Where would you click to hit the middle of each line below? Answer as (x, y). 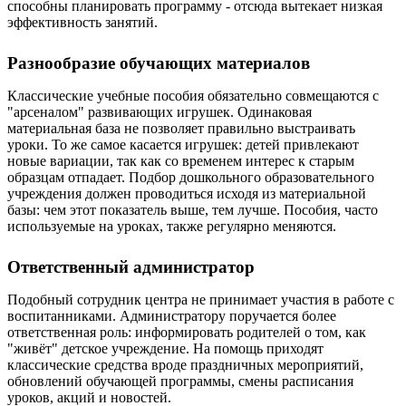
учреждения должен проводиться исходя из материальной (187, 193)
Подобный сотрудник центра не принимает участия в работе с (201, 300)
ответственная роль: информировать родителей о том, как (187, 332)
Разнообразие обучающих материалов (159, 63)
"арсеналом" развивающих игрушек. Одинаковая (159, 112)
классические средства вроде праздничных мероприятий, (185, 365)
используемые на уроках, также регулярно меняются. (172, 226)
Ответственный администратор (131, 267)
